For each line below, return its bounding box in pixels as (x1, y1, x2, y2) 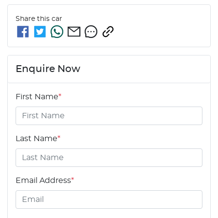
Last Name (16, 134, 57, 143)
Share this (16, 15, 52, 22)
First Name (16, 92, 58, 101)
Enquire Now (16, 64, 80, 74)
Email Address (16, 176, 71, 184)
